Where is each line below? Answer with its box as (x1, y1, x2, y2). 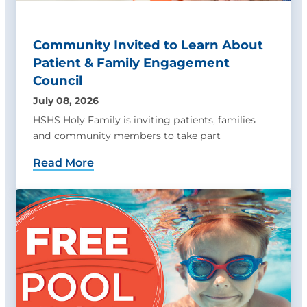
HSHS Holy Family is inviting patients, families (33, 114, 256, 127)
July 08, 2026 (33, 95, 99, 108)
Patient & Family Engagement (33, 55, 230, 71)
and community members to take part (33, 130, 221, 143)
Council (33, 73, 82, 89)
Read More (33, 156, 94, 170)
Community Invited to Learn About (33, 37, 263, 53)
